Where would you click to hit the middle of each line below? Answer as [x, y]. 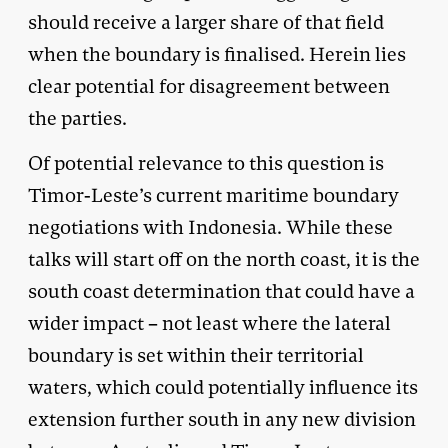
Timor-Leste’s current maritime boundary [213, 195]
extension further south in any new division [222, 419]
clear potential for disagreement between [209, 86]
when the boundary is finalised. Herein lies [217, 54]
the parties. [77, 118]
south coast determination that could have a [221, 291]
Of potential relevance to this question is [206, 163]
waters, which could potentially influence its [223, 387]
